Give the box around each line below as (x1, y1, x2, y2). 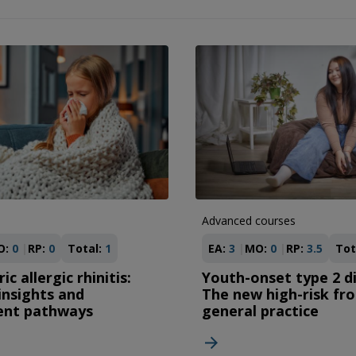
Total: (68, 241, 102, 257)
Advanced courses (202, 213, 296, 229)
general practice (202, 301, 319, 321)
